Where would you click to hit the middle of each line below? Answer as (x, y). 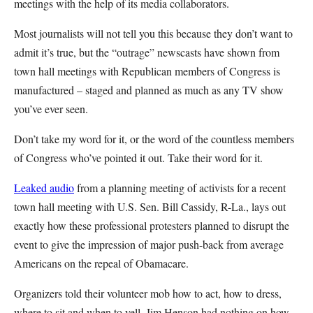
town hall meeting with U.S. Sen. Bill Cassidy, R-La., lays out (150, 206)
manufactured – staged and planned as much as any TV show (149, 90)
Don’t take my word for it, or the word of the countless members (154, 139)
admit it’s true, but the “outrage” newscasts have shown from (147, 52)
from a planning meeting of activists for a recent (180, 188)
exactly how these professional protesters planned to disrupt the (152, 225)
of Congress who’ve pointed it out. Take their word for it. (138, 158)
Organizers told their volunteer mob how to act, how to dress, (148, 293)
